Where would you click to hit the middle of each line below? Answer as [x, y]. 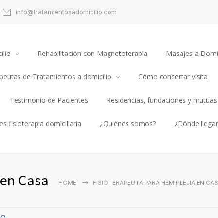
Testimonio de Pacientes [49, 100]
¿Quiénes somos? [128, 124]
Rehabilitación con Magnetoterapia [92, 54]
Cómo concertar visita [173, 77]
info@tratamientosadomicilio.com [66, 11]
